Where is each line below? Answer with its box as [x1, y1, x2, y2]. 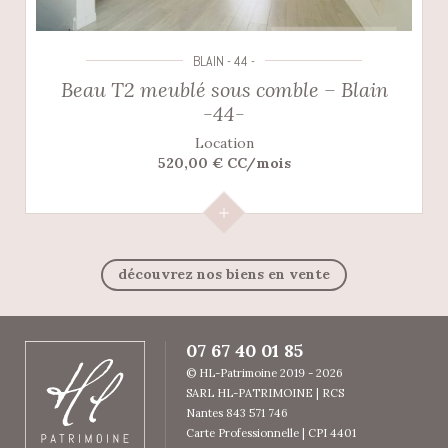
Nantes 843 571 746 [186, 406, 288, 421]
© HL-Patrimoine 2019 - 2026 [186, 366, 343, 381]
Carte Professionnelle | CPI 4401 [186, 426, 356, 441]
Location [194, 134, 254, 153]
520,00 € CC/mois [157, 154, 291, 173]
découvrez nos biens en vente [118, 265, 330, 284]
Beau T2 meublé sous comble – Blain [60, 77, 388, 103]
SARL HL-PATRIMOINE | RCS [186, 386, 344, 401]
